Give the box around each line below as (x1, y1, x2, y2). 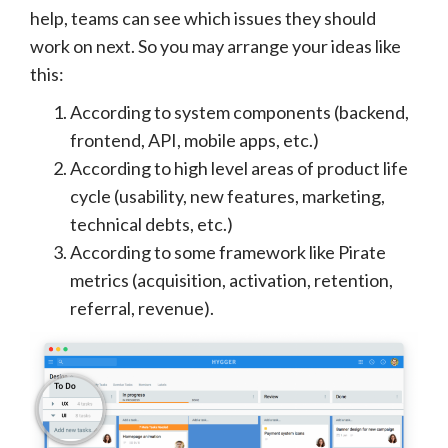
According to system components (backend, (70, 100, 409, 123)
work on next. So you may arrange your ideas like (30, 34, 401, 57)
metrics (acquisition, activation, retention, (70, 268, 393, 291)
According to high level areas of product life (70, 156, 408, 179)
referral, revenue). (70, 296, 214, 319)
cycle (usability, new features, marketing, (70, 184, 385, 207)
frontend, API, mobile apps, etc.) (70, 128, 319, 151)
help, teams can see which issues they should (30, 6, 376, 29)
